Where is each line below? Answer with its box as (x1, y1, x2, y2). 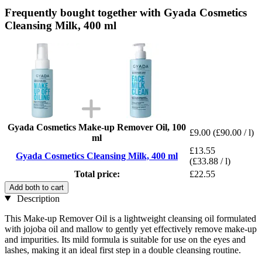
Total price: (74, 168, 120, 179)
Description (14, 193, 60, 204)
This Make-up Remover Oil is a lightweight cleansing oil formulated (5, 213, 256, 223)
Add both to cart (9, 182, 64, 192)
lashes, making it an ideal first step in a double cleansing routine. (5, 244, 241, 255)
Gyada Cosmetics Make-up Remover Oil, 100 (8, 122, 186, 132)
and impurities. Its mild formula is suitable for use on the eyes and (5, 234, 246, 244)
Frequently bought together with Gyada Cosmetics (5, 6, 247, 19)
